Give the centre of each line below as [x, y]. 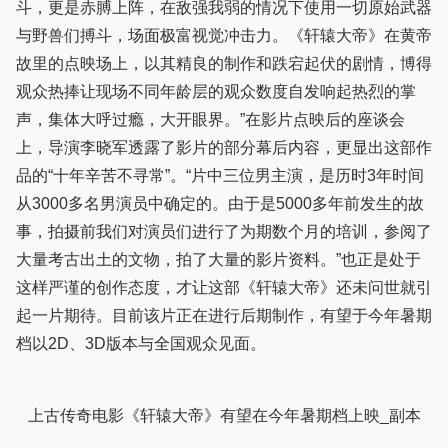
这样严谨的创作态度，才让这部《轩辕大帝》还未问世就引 [224, 288]
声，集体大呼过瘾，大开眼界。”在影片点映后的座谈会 [210, 120]
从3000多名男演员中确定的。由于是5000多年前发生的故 [220, 204]
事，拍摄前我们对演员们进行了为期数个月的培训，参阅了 [224, 232]
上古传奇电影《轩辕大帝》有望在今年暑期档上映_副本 [224, 416]
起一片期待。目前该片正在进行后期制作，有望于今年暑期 [224, 316]
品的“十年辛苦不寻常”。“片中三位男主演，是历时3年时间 [220, 176]
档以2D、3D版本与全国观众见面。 [141, 344]
